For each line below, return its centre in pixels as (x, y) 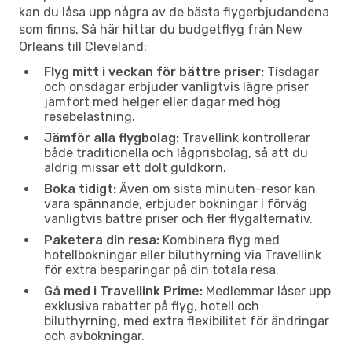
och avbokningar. (94, 335)
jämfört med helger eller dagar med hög (162, 101)
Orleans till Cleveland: (83, 46)
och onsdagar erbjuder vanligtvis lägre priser (176, 86)
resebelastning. (90, 116)
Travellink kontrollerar (245, 137)
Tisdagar (291, 71)
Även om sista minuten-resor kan (216, 189)
